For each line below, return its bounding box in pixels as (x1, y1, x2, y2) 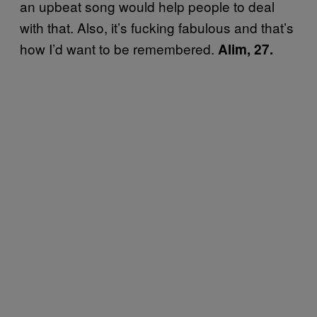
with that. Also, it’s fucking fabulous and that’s (20, 18, 294, 38)
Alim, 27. (218, 40, 273, 59)
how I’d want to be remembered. (20, 39, 218, 59)
